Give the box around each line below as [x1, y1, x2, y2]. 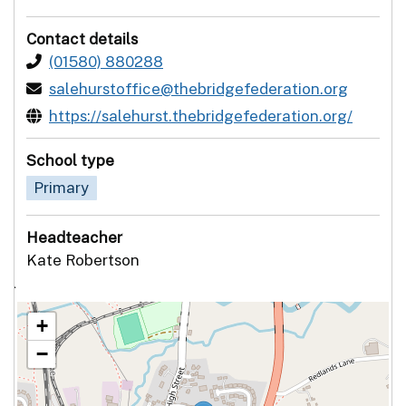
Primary [34, 178, 90, 197]
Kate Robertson [26, 250, 140, 269]
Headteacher [26, 227, 122, 246]
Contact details [26, 29, 138, 48]
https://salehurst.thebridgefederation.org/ [49, 106, 353, 125]
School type [26, 150, 114, 169]
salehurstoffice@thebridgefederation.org [49, 79, 348, 98]
